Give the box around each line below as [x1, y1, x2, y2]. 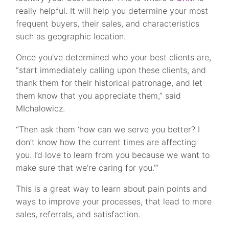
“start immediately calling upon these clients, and [16, 65, 207, 76]
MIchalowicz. [16, 103, 65, 114]
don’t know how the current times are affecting [16, 137, 197, 148]
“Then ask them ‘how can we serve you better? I [16, 124, 200, 135]
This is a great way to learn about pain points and [16, 184, 208, 194]
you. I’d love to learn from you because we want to [16, 150, 210, 161]
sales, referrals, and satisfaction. [16, 209, 141, 220]
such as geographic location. [16, 31, 126, 42]
